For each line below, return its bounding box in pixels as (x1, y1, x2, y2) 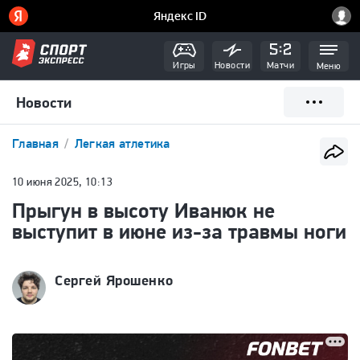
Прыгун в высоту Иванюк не (12, 198, 275, 223)
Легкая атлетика (74, 136, 170, 151)
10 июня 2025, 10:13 (12, 175, 112, 188)
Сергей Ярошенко (55, 272, 174, 288)
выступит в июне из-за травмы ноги (12, 219, 346, 243)
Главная (12, 136, 63, 151)
